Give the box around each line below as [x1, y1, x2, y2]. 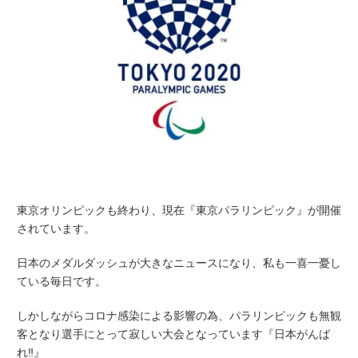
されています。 [17, 221, 95, 236]
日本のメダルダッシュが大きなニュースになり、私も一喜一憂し [17, 255, 341, 270]
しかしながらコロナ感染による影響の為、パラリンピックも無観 [17, 308, 341, 323]
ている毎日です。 [17, 273, 106, 288]
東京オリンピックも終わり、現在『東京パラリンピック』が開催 [17, 202, 341, 217]
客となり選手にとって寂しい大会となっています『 [17, 326, 274, 341]
